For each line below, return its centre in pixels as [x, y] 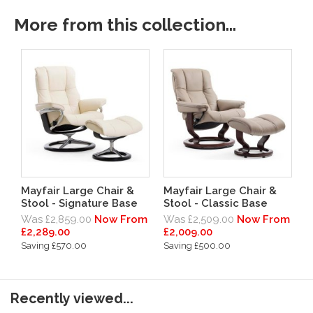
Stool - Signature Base [79, 203]
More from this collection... [125, 25]
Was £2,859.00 [56, 219]
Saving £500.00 [197, 245]
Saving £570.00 [54, 245]
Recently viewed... [72, 298]
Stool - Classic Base [216, 203]
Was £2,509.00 [199, 219]
